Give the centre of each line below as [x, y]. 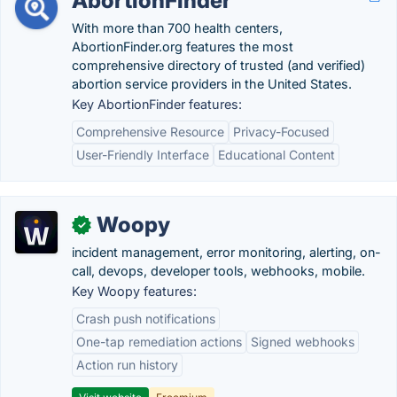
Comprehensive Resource [150, 132]
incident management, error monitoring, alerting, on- [226, 252]
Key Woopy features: [134, 291]
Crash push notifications [146, 319]
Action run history [127, 365]
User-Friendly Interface [143, 155]
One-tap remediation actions [159, 342]
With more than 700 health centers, [177, 28]
